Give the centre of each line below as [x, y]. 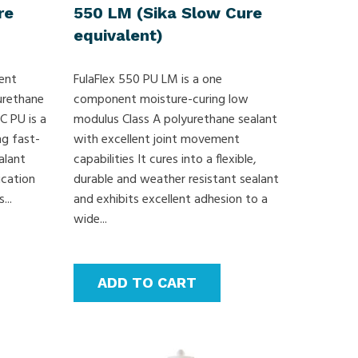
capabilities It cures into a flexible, [165, 159]
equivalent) [119, 35]
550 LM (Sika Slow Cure [168, 12]
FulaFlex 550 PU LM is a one [148, 80]
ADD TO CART [147, 282]
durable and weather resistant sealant [177, 179]
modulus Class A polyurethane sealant [176, 119]
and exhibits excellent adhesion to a [171, 199]
